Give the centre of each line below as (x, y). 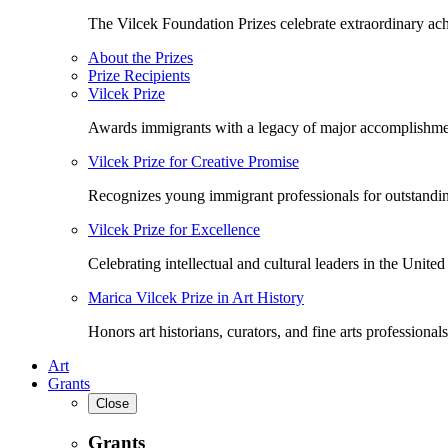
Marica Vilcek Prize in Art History (196, 297)
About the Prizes (140, 57)
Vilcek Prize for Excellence (174, 229)
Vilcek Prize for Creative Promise (193, 161)
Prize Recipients (139, 75)
